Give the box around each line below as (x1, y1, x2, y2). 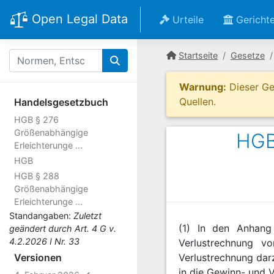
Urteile (169, 13, 204, 26)
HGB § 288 (14, 171, 59, 181)
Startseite (179, 50, 218, 61)
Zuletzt (73, 210, 102, 221)
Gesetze (231, 50, 265, 61)
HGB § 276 (14, 114, 59, 125)
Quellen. (179, 95, 216, 108)
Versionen (14, 251, 62, 264)
